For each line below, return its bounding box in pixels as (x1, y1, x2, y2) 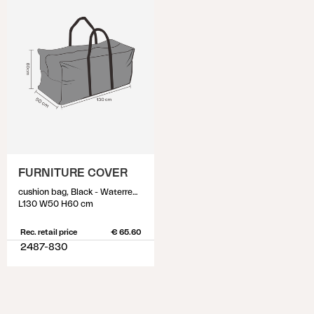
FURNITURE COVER (18, 168, 128, 179)
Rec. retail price (20, 228, 77, 236)
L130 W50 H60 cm (18, 200, 93, 208)
